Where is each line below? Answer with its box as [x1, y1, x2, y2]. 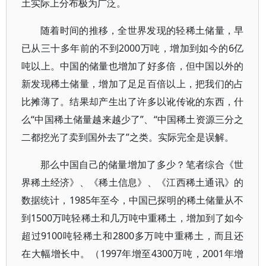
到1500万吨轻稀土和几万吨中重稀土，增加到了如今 [21, 211, 244, 224]
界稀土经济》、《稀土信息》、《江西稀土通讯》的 [21, 176, 244, 189]
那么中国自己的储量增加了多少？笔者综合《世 [40, 158, 244, 171]
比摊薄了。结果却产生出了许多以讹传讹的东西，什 [21, 95, 244, 108]
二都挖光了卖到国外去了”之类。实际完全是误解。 [21, 131, 234, 144]
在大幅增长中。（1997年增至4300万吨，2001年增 [21, 247, 244, 260]
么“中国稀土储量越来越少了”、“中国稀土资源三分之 [21, 113, 244, 126]
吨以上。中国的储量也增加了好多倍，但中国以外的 [21, 59, 244, 72]
